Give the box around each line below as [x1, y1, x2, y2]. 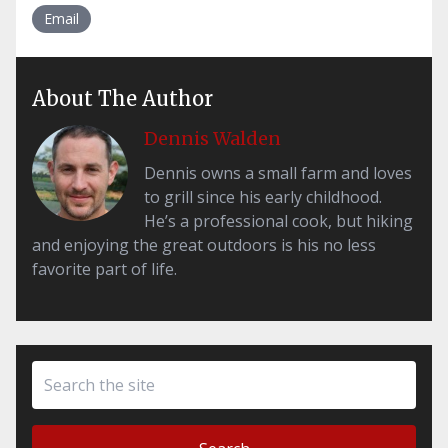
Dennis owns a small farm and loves [144, 161, 412, 184]
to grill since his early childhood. [144, 185, 382, 208]
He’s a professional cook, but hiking [144, 209, 413, 232]
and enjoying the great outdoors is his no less [32, 233, 376, 256]
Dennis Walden [144, 126, 281, 150]
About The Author [32, 85, 213, 111]
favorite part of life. [32, 257, 177, 280]
